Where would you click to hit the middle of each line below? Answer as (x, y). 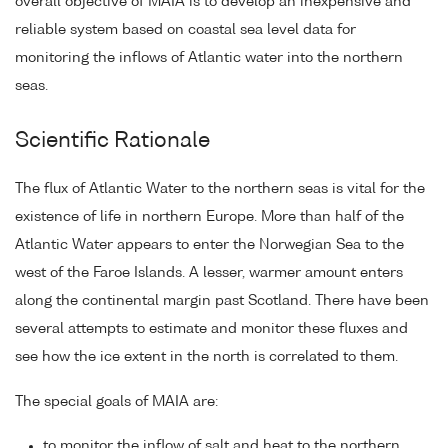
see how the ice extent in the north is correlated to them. (206, 356)
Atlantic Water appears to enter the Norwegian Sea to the (209, 244)
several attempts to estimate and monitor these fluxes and (211, 328)
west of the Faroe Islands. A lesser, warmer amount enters (209, 272)
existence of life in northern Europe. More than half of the (209, 216)
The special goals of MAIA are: (116, 401)
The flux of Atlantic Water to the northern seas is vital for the (220, 188)
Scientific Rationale (112, 141)
